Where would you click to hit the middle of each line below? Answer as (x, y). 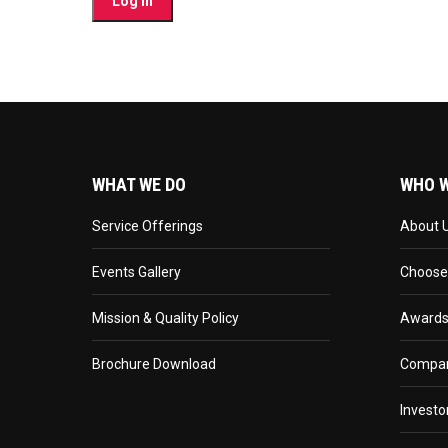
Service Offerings (147, 226)
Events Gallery (136, 272)
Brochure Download (154, 364)
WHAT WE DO (139, 184)
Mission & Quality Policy (165, 318)
